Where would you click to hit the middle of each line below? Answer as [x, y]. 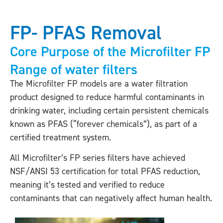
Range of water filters [74, 69]
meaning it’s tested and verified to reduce [87, 185]
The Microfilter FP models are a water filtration [99, 84]
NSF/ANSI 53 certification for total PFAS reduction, [105, 171]
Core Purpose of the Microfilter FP [110, 52]
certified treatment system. [62, 137]
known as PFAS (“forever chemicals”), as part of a [104, 124]
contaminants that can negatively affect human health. [111, 198]
